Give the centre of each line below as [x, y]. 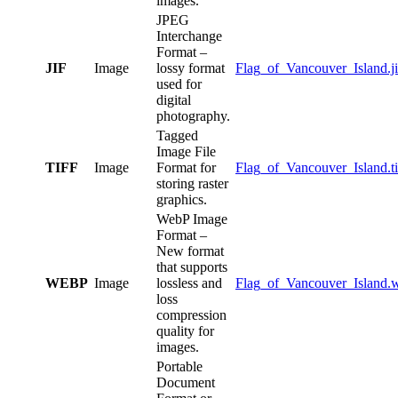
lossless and [189, 283]
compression [191, 315]
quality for [185, 331]
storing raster [192, 184]
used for [179, 84]
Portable [179, 367]
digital [174, 100]
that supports [192, 267]
